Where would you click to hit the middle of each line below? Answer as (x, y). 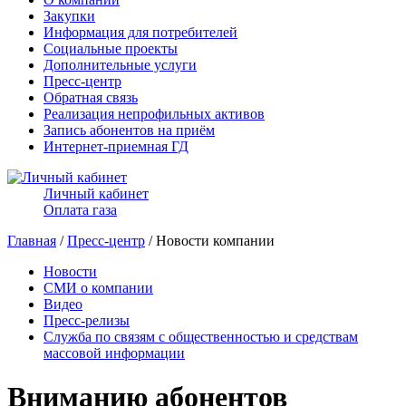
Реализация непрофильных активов (154, 114)
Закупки (69, 16)
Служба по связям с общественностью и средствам (201, 337)
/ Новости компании (210, 241)
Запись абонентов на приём (129, 130)
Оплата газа (80, 210)
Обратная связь (91, 97)
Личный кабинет (96, 193)
